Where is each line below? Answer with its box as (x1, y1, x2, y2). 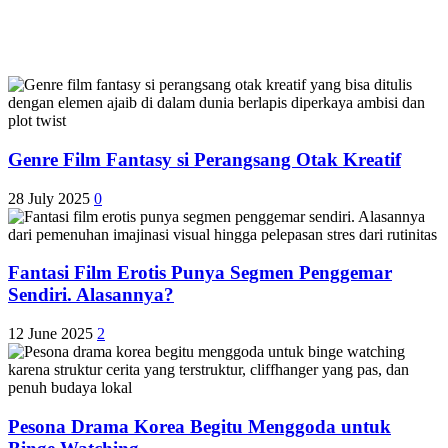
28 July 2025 (8, 189, 90, 207)
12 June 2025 (8, 325, 93, 343)
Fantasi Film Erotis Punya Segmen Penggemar (8, 262, 392, 284)
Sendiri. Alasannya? (8, 284, 174, 306)
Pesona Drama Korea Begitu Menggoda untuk (8, 415, 391, 437)
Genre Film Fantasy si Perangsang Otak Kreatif (8, 149, 401, 171)
